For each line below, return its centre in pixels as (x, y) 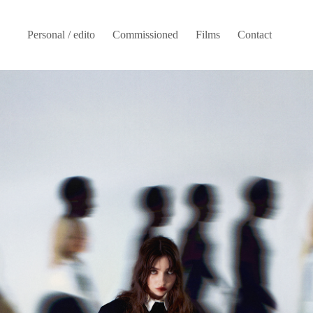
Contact (255, 35)
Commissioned (145, 35)
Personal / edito (61, 35)
